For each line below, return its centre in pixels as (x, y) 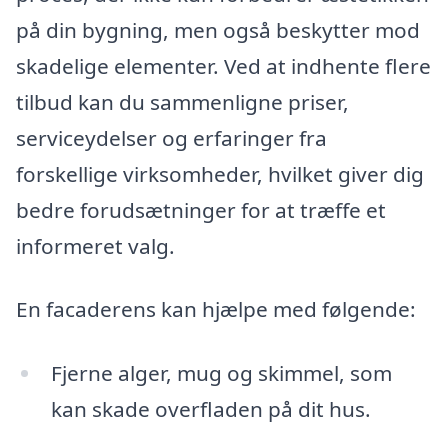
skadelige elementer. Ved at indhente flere (223, 65)
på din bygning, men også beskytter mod (218, 29)
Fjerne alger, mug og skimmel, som (221, 372)
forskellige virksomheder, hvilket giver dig (220, 173)
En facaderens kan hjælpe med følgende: (216, 309)
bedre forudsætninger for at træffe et (201, 209)
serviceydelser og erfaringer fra (171, 137)
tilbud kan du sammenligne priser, (182, 101)
